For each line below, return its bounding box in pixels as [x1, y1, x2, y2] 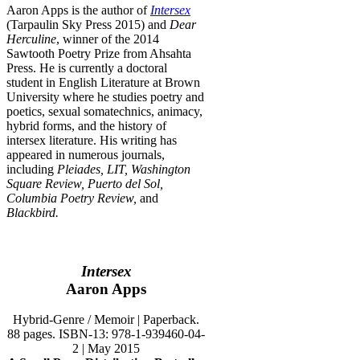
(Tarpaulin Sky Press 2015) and [6, 18, 170, 31]
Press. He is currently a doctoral [6, 61, 167, 75]
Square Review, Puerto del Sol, [6, 177, 163, 190]
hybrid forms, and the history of [6, 119, 166, 133]
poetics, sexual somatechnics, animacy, [6, 104, 202, 118]
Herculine [6, 32, 56, 46]
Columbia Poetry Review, [6, 191, 137, 205]
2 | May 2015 [72, 342, 141, 356]
